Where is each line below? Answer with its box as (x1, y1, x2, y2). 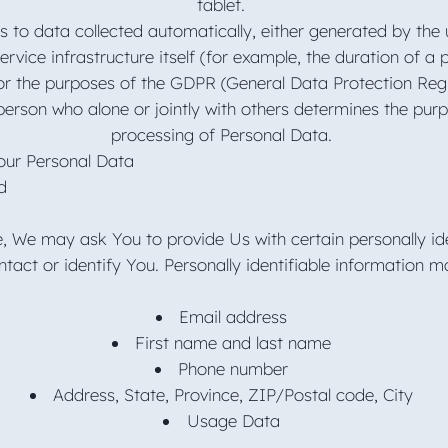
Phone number (178, 357, 294, 379)
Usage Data (186, 409, 285, 431)
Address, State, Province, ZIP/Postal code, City (53, 383, 419, 405)
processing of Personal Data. (110, 123, 337, 145)
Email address (179, 305, 293, 327)
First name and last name (135, 331, 337, 353)
